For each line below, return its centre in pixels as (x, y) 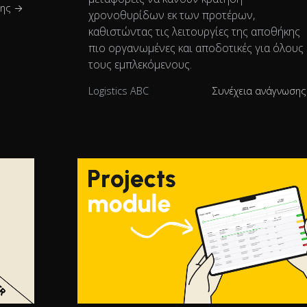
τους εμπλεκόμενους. (140, 65)
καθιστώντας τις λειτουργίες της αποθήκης (195, 32)
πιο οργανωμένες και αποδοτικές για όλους (196, 48)
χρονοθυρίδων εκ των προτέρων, (172, 15)
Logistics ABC (119, 91)
